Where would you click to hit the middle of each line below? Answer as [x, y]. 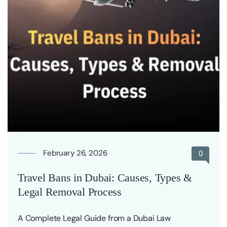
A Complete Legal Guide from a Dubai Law [94, 218]
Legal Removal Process [70, 192]
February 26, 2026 [75, 153]
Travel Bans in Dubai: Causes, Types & [105, 177]
